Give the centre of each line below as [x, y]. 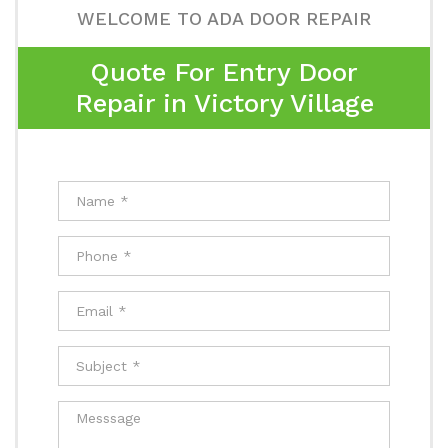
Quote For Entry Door [224, 72]
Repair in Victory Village [224, 103]
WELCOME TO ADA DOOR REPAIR [224, 18]
